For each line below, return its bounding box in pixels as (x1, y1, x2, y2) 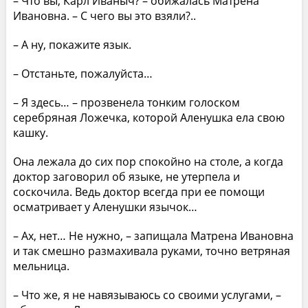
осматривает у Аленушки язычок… (12, 199, 197, 214)
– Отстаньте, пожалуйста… (12, 65, 153, 81)
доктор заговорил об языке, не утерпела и (12, 168, 240, 184)
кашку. (12, 124, 48, 140)
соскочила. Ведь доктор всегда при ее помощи (12, 184, 265, 199)
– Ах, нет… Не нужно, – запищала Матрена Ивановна (12, 228, 294, 243)
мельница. (12, 258, 69, 274)
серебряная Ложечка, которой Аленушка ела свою (12, 109, 285, 125)
